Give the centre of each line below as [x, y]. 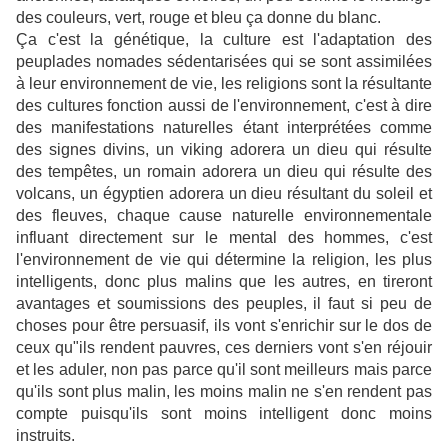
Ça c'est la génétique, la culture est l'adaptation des [224, 40]
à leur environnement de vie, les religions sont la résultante [224, 84]
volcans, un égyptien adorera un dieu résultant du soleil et [224, 194]
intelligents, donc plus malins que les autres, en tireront [224, 282]
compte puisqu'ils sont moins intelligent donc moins [224, 414]
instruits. [45, 436]
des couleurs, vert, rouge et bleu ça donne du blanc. [198, 18]
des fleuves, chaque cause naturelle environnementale [224, 216]
